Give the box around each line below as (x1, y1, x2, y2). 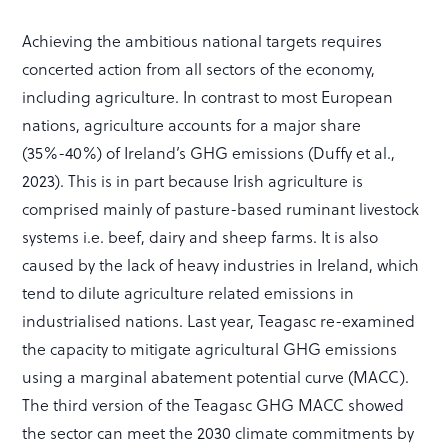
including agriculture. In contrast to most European (22, 85, 394, 109)
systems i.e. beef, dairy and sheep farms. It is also (22, 225, 379, 249)
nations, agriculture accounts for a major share (22, 113, 362, 137)
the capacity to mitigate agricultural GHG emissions (22, 337, 398, 361)
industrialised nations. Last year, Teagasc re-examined (22, 309, 416, 333)
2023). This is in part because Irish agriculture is (22, 169, 364, 193)
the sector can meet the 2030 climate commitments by (22, 421, 415, 445)
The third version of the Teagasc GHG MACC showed (22, 393, 405, 417)
